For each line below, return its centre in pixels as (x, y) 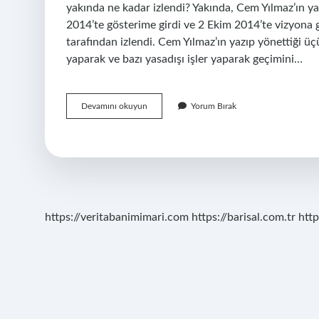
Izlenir (158, 157)
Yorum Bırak (214, 106)
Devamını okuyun (114, 106)
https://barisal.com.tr (244, 217)
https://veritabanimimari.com (117, 217)
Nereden (163, 144)
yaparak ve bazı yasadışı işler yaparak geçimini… (184, 59)
